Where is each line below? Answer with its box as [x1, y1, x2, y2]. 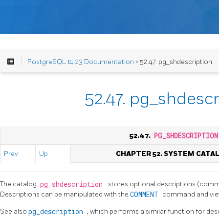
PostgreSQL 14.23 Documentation [27, 57, 134, 66]
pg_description [28, 207, 87, 216]
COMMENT [130, 190, 162, 199]
